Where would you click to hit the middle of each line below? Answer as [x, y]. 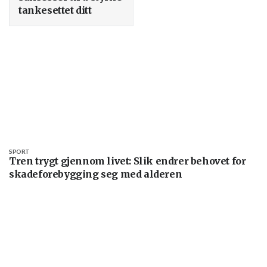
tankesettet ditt [55, 10]
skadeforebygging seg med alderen [96, 174]
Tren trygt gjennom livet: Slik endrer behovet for [128, 161]
